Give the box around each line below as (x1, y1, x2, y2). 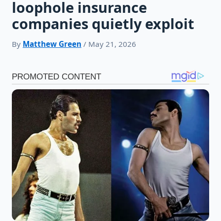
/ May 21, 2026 (81, 39, 136, 49)
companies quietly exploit (12, 14, 194, 34)
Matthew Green (23, 39, 81, 49)
